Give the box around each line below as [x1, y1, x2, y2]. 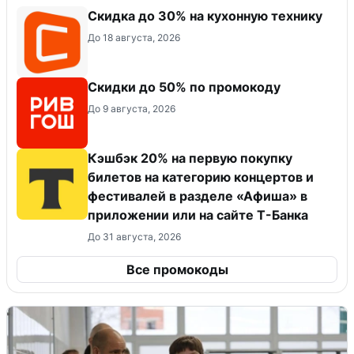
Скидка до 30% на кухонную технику [88, 7, 322, 24]
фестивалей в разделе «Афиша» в [88, 187, 307, 204]
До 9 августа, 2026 [88, 102, 175, 115]
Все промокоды [126, 261, 228, 277]
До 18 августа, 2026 [88, 31, 180, 43]
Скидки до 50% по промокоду [88, 78, 281, 95]
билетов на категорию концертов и [88, 168, 314, 185]
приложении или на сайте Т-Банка [88, 206, 308, 223]
